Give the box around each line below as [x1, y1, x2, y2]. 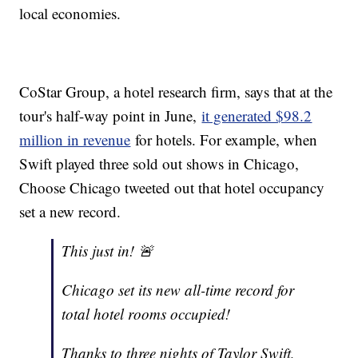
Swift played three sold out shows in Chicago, [19, 153, 300, 173]
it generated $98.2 [201, 105, 312, 125]
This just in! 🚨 [62, 240, 154, 261]
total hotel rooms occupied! [62, 303, 231, 324]
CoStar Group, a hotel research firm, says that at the [19, 81, 333, 101]
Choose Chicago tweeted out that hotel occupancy [19, 177, 325, 197]
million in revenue [19, 129, 131, 149]
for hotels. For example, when [130, 129, 318, 149]
